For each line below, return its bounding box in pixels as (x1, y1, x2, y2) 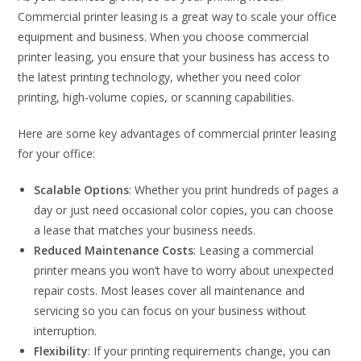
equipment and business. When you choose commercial (18, 28, 309, 44)
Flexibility (34, 342, 89, 359)
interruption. (34, 322, 98, 338)
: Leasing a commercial (193, 242, 314, 258)
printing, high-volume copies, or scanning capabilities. (18, 89, 295, 105)
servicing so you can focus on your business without (34, 302, 307, 318)
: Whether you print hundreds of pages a (129, 181, 339, 197)
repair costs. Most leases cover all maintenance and (34, 282, 305, 298)
